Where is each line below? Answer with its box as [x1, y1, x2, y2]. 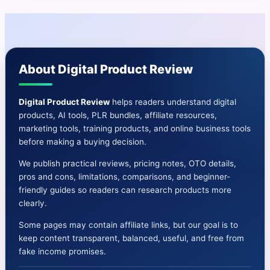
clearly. [19, 198, 47, 209]
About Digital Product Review [19, 62, 193, 77]
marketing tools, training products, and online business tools [19, 124, 251, 134]
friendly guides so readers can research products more [19, 185, 231, 195]
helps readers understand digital [110, 97, 236, 107]
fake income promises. [19, 246, 106, 257]
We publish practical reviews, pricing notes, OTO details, [19, 159, 236, 169]
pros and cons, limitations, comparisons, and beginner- [19, 172, 230, 182]
